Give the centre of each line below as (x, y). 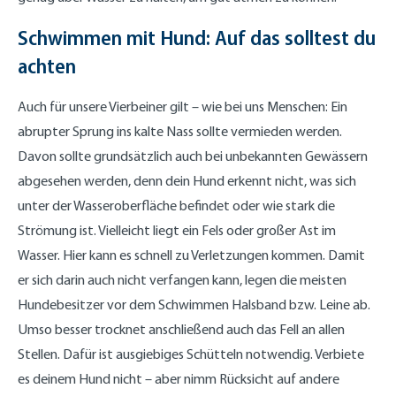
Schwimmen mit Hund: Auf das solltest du (197, 37)
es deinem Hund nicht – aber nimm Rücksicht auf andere (179, 378)
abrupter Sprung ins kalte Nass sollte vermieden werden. (180, 131)
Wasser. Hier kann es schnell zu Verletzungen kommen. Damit (191, 255)
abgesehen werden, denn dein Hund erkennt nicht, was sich (187, 180)
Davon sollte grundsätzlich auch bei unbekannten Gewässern (193, 156)
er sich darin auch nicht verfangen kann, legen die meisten (182, 279)
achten (47, 65)
